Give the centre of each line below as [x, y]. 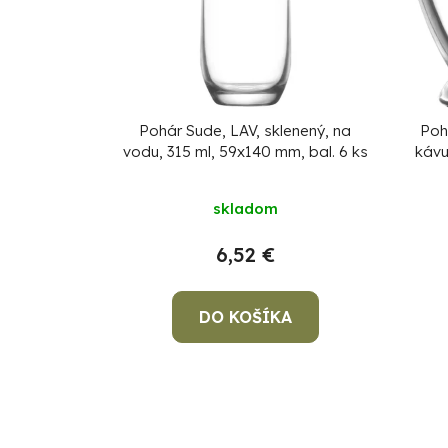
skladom [245, 209]
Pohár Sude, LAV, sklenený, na [245, 131]
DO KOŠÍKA [245, 317]
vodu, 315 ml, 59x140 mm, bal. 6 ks [245, 152]
